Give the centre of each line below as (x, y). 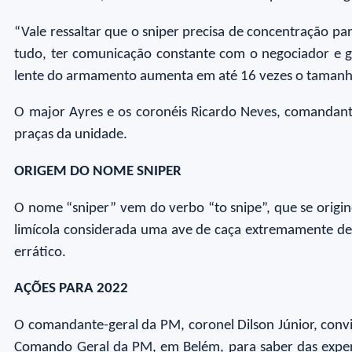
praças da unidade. (71, 135)
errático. (40, 252)
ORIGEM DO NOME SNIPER (98, 172)
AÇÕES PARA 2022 (71, 289)
